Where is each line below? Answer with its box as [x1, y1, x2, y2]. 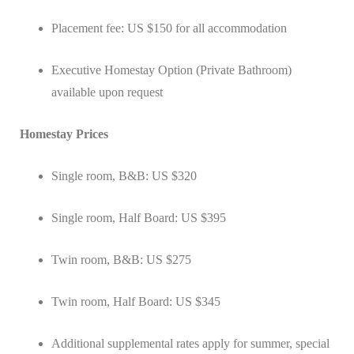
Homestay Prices [20, 127, 108, 141]
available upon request [51, 85, 163, 100]
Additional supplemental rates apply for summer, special [51, 337, 330, 351]
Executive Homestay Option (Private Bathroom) [51, 63, 292, 77]
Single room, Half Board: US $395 [51, 211, 226, 225]
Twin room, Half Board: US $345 [51, 295, 220, 309]
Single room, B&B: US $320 [51, 169, 197, 183]
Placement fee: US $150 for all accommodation [51, 21, 287, 36]
